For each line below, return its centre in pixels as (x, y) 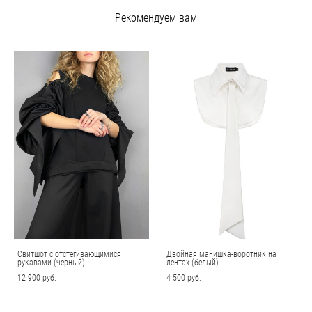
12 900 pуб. (37, 277)
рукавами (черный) (51, 262)
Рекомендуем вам (156, 17)
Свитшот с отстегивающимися (69, 253)
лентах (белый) (193, 262)
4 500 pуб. (184, 277)
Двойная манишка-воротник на (221, 253)
